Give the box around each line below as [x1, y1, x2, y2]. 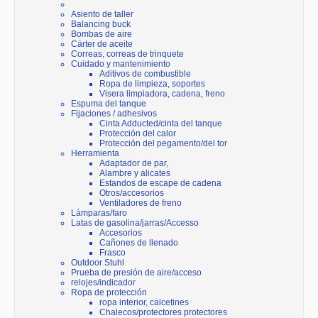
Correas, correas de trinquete [71, 49, 184, 60]
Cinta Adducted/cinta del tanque [99, 119, 222, 129]
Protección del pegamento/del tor [99, 138, 227, 149]
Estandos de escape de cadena [99, 178, 221, 189]
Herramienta [71, 148, 119, 159]
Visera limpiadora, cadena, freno [99, 89, 225, 99]
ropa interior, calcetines [99, 297, 189, 308]
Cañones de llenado [99, 238, 178, 248]
